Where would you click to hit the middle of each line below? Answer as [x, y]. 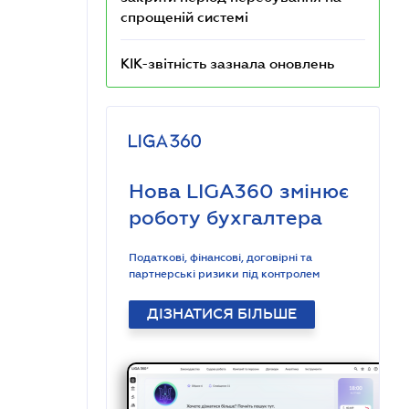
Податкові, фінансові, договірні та [220, 257]
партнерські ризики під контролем [224, 274]
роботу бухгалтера [225, 218]
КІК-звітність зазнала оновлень [227, 63]
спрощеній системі [184, 16]
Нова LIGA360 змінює [239, 191]
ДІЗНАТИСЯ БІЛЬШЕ [222, 314]
